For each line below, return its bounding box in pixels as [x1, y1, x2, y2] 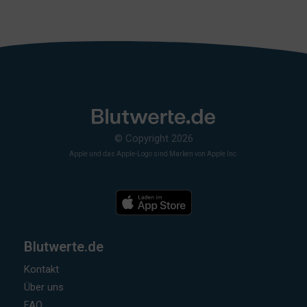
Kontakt [24, 262, 59, 275]
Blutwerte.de [24, 238, 103, 255]
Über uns [24, 280, 66, 293]
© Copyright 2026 [114, 132, 193, 145]
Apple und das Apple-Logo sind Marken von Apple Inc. [69, 149, 238, 158]
